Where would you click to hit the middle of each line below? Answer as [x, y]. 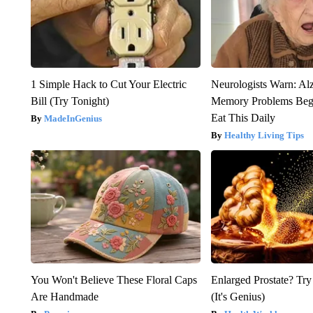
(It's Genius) [238, 296]
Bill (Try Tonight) [70, 101]
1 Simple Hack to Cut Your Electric [108, 84]
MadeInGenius [73, 118]
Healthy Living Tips [264, 135]
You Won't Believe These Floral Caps [114, 279]
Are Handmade [64, 296]
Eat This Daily [243, 117]
